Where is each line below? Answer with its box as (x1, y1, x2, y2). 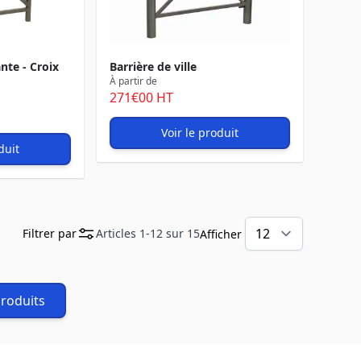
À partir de (110, 74, 157, 88)
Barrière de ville (110, 59, 197, 74)
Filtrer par (23, 226, 77, 241)
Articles (96, 226, 139, 241)
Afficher (200, 226, 242, 242)
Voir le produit (161, 125, 239, 140)
